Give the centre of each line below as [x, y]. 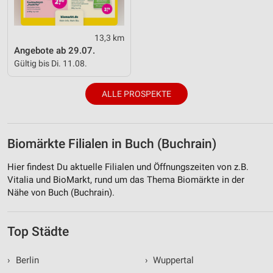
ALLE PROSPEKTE [136, 94]
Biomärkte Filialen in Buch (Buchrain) [112, 144]
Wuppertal [172, 260]
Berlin [26, 260]
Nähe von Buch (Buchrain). [61, 192]
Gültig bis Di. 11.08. [51, 63]
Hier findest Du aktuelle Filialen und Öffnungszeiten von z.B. [128, 167]
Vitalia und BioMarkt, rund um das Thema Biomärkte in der [126, 179]
